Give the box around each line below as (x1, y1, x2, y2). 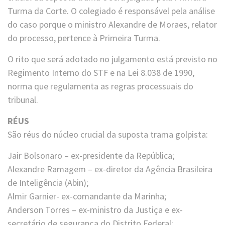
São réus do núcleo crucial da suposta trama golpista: (8, 129, 208, 141)
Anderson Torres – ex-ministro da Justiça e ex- (8, 204, 183, 216)
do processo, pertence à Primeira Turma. (8, 32, 160, 44)
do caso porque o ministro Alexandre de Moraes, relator (8, 19, 217, 31)
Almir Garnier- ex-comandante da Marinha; (8, 190, 166, 202)
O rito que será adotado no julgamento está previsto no (8, 53, 217, 65)
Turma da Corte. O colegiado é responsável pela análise (8, 5, 215, 17)
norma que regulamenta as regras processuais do (8, 80, 193, 92)
